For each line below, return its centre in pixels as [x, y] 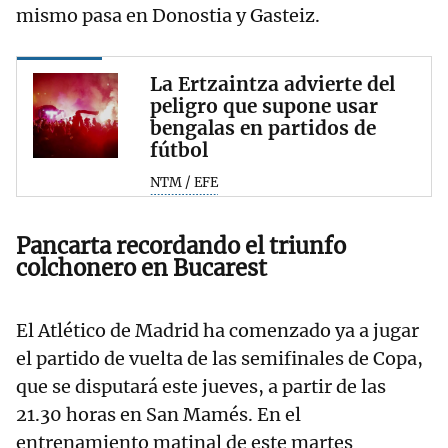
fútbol [179, 150]
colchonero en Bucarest [141, 267]
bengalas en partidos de [263, 128]
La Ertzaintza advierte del [272, 84]
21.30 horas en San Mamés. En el [158, 414]
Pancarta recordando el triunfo [181, 245]
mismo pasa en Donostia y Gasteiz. [168, 16]
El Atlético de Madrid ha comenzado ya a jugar [217, 330]
